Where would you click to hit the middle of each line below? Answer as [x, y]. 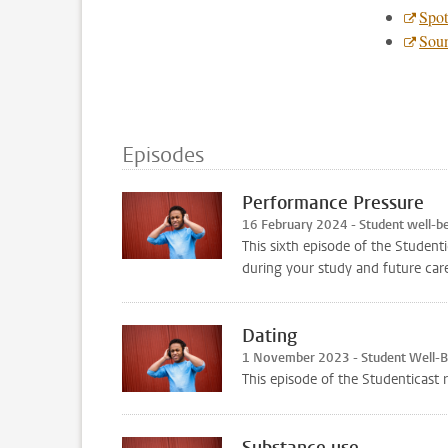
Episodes [163, 155]
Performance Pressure [333, 203]
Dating [269, 336]
